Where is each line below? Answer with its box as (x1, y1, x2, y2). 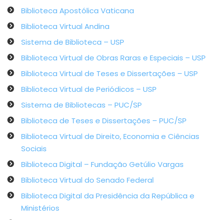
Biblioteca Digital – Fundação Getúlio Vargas (21, 159, 184, 169)
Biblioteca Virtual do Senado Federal (21, 175, 154, 185)
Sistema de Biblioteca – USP (21, 37, 124, 47)
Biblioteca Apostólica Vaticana (21, 5, 134, 16)
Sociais (21, 143, 47, 154)
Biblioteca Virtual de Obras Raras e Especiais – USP (21, 53, 206, 63)
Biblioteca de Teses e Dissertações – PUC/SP (21, 115, 187, 126)
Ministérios (21, 203, 59, 213)
